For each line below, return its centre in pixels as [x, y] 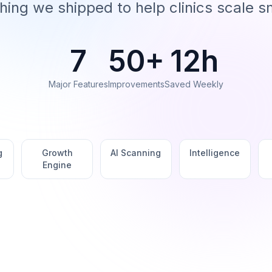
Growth [57, 153]
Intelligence [215, 153]
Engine [57, 165]
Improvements [136, 84]
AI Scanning [136, 153]
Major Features [78, 84]
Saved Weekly [194, 84]
